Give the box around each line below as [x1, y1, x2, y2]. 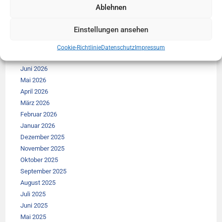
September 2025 [20, 167, 67, 175]
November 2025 [20, 145, 65, 152]
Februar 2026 [20, 111, 57, 118]
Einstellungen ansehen [74, 25, 148, 34]
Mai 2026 [20, 76, 47, 84]
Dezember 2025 [20, 133, 65, 141]
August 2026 [20, 42, 56, 50]
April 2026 [20, 88, 49, 95]
